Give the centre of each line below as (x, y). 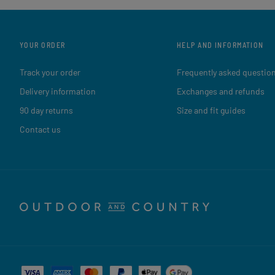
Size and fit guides (211, 110)
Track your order (50, 72)
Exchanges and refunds (221, 91)
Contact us (40, 130)
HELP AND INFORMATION (220, 45)
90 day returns (46, 110)
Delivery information (58, 91)
